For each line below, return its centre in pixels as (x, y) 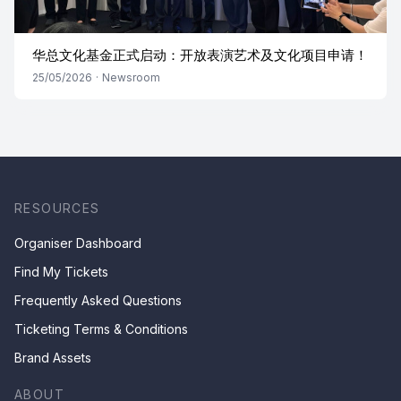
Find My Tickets (61, 272)
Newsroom (131, 77)
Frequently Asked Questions (98, 300)
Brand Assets (53, 358)
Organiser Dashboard (78, 243)
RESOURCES (57, 208)
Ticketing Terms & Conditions (101, 329)
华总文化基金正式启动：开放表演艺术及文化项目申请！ (200, 55)
